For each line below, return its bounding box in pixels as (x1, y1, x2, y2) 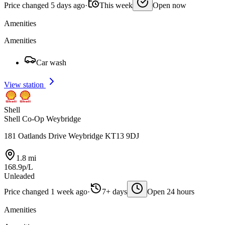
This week (99, 1, 133, 10)
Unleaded (4, 172, 35, 180)
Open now (153, 1, 186, 10)
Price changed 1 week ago (4, 187, 87, 196)
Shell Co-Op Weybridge (4, 115, 81, 123)
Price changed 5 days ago (4, 1, 85, 10)
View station (4, 80, 46, 89)
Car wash (36, 58, 66, 67)
